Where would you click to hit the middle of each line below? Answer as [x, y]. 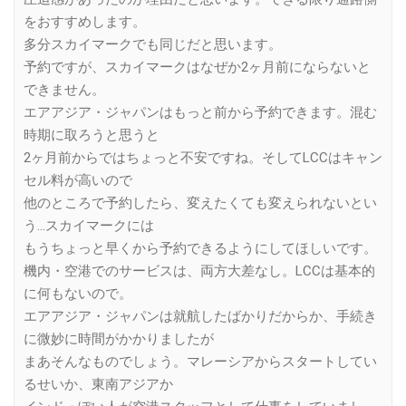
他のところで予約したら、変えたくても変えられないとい [200, 203]
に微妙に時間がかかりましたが [119, 338]
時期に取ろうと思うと [92, 135]
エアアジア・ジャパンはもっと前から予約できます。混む [200, 112]
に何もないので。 [78, 293]
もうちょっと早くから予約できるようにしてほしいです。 [200, 248]
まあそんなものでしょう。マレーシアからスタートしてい [200, 361]
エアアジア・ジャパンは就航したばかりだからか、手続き [200, 316]
